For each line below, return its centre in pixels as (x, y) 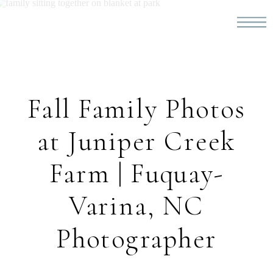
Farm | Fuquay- (136, 174)
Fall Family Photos (136, 109)
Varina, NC (136, 206)
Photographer (136, 238)
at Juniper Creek (136, 141)
